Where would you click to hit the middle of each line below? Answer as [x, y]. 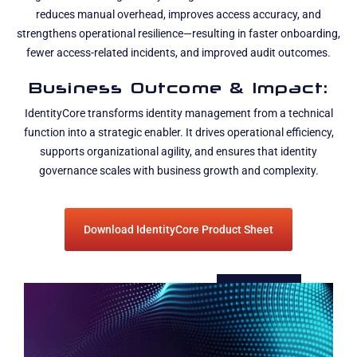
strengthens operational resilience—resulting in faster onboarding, [178, 33]
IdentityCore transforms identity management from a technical [178, 113]
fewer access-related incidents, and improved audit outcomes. [178, 53]
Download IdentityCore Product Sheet [178, 230]
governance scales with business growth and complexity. [178, 171]
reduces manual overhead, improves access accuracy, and [178, 14]
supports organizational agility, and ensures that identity [178, 151]
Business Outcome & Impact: [178, 87]
